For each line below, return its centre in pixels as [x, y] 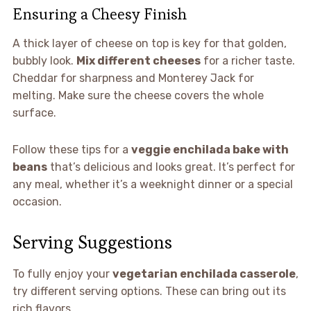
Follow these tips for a [72, 149]
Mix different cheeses [138, 60]
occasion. [37, 201]
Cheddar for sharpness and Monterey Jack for [133, 78]
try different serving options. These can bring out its [149, 291]
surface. [34, 112]
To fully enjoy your [62, 274]
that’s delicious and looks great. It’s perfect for [171, 167]
